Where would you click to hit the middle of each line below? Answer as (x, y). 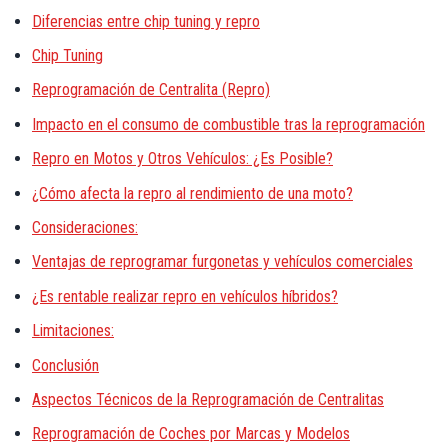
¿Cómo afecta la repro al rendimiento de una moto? (192, 193)
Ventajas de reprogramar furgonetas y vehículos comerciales (222, 262)
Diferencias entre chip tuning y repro (146, 21)
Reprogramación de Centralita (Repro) (151, 90)
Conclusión (65, 365)
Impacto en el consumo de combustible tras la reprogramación (228, 124)
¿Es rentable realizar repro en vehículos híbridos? (185, 296)
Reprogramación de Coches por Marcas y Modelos (191, 434)
